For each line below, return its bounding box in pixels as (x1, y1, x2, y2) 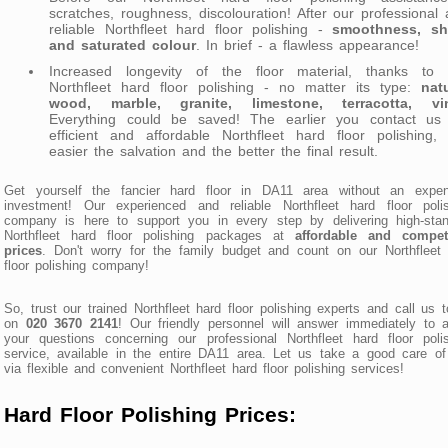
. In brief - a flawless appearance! (196, 36, 419, 53)
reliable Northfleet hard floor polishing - (49, 20, 333, 37)
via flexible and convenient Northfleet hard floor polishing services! (4, 360, 404, 376)
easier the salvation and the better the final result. (49, 142, 378, 159)
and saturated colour (49, 36, 196, 53)
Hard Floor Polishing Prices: (4, 403, 296, 427)
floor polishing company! (4, 257, 149, 273)
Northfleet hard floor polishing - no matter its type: (49, 78, 421, 95)
